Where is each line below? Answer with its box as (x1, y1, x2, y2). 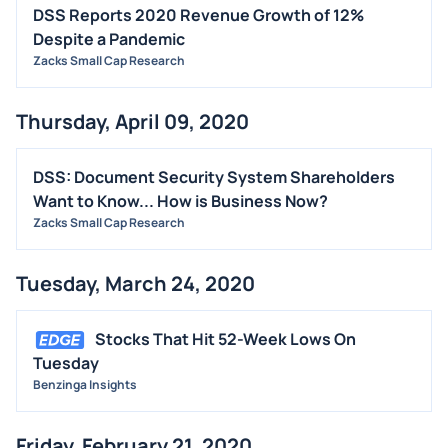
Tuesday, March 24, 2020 (16, 269, 255, 297)
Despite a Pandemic (33, 27, 185, 50)
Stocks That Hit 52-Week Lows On (95, 327, 356, 350)
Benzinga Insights (33, 375, 137, 393)
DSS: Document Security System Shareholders (33, 165, 395, 188)
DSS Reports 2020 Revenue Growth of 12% (33, 3, 364, 26)
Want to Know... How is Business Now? (33, 189, 328, 212)
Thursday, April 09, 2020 (16, 107, 249, 135)
